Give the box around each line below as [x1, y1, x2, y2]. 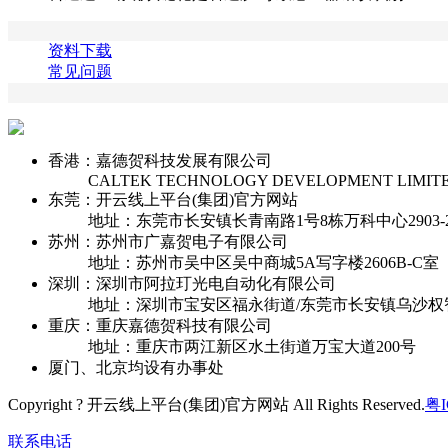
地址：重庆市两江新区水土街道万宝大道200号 [88, 337, 416, 355]
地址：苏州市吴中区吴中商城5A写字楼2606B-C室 [88, 253, 439, 271]
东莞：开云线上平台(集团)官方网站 [48, 190, 298, 208]
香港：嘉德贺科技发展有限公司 [48, 151, 272, 169]
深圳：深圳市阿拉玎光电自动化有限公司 [48, 274, 336, 292]
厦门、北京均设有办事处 [48, 358, 224, 376]
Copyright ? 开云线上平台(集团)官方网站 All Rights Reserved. [8, 395, 425, 413]
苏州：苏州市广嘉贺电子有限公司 [48, 232, 288, 250]
